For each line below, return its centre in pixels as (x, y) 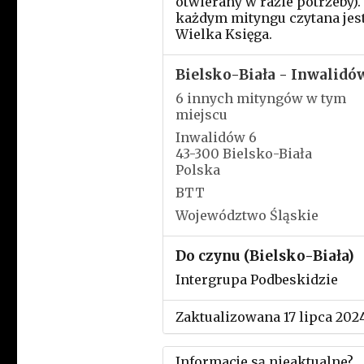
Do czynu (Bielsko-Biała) (264, 256)
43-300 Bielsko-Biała (243, 154)
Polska (197, 170)
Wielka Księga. (223, 34)
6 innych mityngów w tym (260, 98)
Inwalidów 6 (216, 137)
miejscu (201, 115)
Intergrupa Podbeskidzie (256, 279)
